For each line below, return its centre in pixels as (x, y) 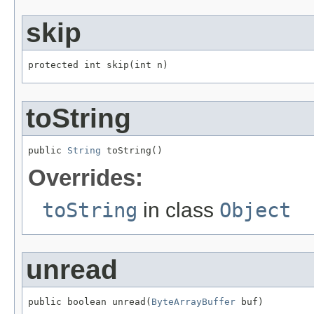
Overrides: (86, 177)
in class (178, 210)
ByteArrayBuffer (193, 301)
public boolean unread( (90, 301)
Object (255, 210)
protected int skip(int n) (98, 64)
